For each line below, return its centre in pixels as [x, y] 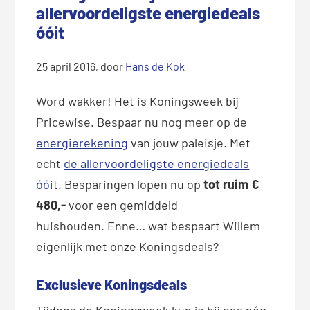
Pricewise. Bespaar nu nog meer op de [142, 121]
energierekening [82, 142]
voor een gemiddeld [124, 204]
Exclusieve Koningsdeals [112, 284]
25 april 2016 [66, 66]
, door [111, 66]
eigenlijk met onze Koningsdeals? [128, 246]
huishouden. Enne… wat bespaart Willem [148, 225]
